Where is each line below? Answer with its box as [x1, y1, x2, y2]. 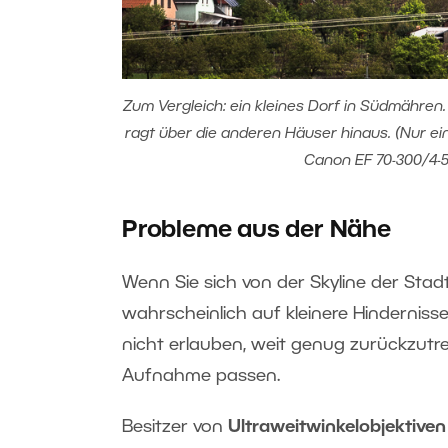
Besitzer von [122, 418, 228, 435]
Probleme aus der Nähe [122, 219, 391, 242]
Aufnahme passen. [122, 367, 280, 384]
